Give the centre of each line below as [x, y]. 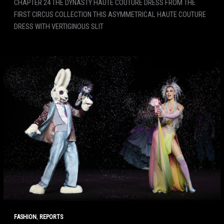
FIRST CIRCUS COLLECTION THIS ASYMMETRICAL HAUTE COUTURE [110, 14]
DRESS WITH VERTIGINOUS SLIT [58, 26]
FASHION [25, 216]
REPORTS [51, 216]
